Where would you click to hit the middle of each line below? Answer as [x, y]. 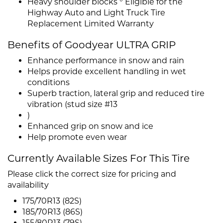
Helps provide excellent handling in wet [107, 72]
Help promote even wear [77, 137]
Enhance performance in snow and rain [106, 61]
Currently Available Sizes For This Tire [99, 159]
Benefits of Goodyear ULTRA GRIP [92, 45]
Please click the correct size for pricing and [92, 174]
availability [28, 185]
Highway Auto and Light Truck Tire [96, 13]
